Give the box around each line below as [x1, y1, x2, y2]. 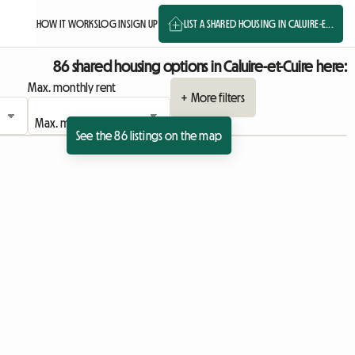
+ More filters [181, 91, 246, 104]
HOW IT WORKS [36, 17, 98, 29]
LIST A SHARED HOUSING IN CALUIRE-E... [183, 17, 334, 29]
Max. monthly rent [28, 81, 116, 94]
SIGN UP [126, 17, 158, 29]
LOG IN [97, 17, 127, 29]
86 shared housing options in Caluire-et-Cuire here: [53, 59, 347, 74]
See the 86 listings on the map [76, 129, 222, 142]
